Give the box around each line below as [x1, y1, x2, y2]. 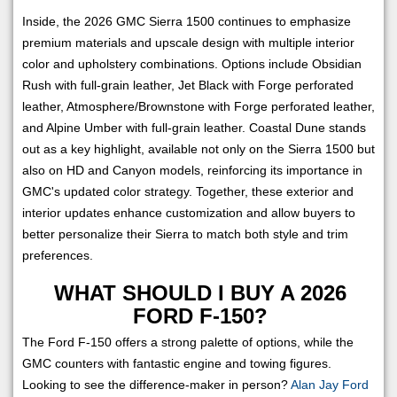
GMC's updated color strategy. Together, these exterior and [22, 183, 354, 198]
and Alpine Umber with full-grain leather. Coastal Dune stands [22, 120, 366, 135]
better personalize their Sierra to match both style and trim [22, 226, 348, 241]
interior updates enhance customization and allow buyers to [22, 205, 355, 220]
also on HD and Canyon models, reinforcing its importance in [22, 162, 362, 177]
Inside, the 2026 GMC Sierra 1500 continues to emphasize [22, 13, 351, 28]
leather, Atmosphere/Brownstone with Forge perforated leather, [22, 98, 375, 113]
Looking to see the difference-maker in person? [22, 377, 291, 392]
